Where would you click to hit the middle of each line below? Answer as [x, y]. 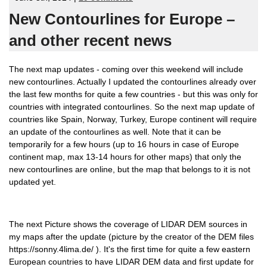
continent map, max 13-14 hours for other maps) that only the [125, 157]
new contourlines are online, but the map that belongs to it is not [130, 170]
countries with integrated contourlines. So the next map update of [132, 107]
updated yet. [34, 182]
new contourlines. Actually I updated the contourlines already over [133, 82]
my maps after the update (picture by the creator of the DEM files [131, 236]
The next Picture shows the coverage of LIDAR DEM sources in [128, 224]
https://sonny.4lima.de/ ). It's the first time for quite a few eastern [130, 249]
